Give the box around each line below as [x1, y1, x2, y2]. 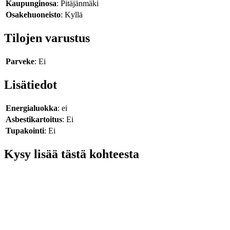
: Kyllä [61, 10, 83, 20]
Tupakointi [6, 126, 44, 135]
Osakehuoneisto [6, 10, 61, 20]
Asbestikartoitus [6, 114, 62, 124]
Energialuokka [6, 103, 57, 112]
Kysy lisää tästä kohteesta [4, 147, 139, 161]
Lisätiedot [4, 78, 57, 91]
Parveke [6, 57, 34, 66]
